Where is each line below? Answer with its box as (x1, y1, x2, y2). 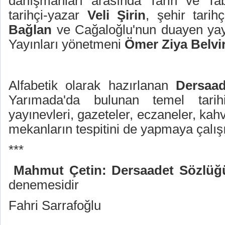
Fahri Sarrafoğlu (9, 198, 101, 213)
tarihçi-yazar (9, 8, 87, 23)
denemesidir (9, 177, 79, 192)
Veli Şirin (87, 8, 146, 23)
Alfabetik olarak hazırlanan (9, 78, 176, 93)
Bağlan (9, 22, 52, 37)
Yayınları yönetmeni (9, 37, 125, 52)
